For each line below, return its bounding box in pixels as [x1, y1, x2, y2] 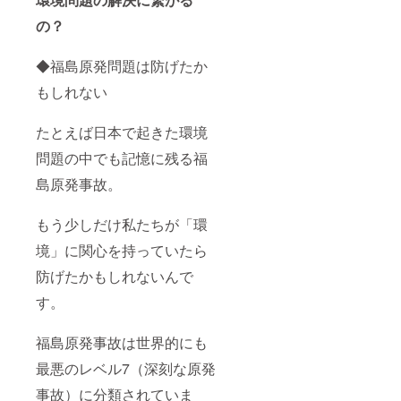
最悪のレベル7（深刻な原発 [36, 357, 216, 379]
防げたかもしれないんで [36, 265, 193, 286]
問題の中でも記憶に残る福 [36, 147, 208, 168]
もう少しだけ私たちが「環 [36, 213, 208, 235]
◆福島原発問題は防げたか [36, 55, 208, 76]
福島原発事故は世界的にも [36, 331, 208, 353]
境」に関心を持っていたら [36, 239, 208, 260]
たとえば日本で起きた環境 [36, 121, 208, 142]
